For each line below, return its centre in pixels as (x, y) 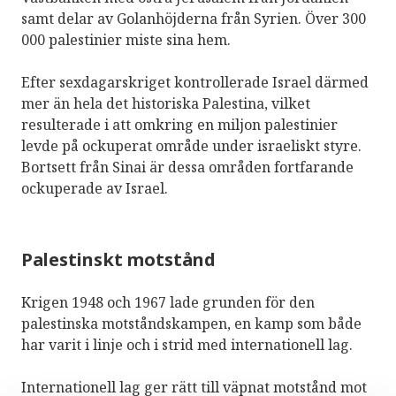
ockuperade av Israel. (95, 188)
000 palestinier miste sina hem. (126, 39)
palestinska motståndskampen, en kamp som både (191, 323)
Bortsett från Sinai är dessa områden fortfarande (187, 167)
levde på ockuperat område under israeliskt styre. (191, 145)
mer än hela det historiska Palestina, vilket (166, 103)
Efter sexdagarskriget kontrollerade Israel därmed (195, 82)
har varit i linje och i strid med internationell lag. (187, 344)
